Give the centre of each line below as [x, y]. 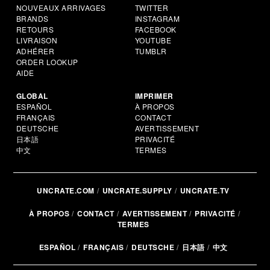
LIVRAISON [37, 40]
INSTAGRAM [157, 19]
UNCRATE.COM [66, 191]
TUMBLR [151, 51]
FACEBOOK [155, 30]
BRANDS [32, 19]
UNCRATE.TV [205, 191]
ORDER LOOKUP [47, 62]
